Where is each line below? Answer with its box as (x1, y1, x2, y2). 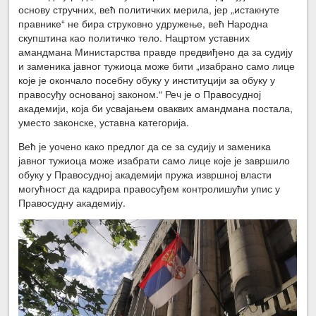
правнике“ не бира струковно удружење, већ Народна (18, 16, 269, 31)
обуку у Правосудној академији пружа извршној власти (18, 167, 272, 182)
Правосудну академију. (18, 195, 126, 210)
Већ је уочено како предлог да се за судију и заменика (18, 139, 272, 154)
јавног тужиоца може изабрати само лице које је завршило (18, 153, 291, 168)
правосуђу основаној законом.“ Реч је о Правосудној (18, 87, 262, 102)
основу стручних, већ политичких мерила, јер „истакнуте (18, 2, 280, 17)
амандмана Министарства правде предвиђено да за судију (18, 44, 293, 59)
